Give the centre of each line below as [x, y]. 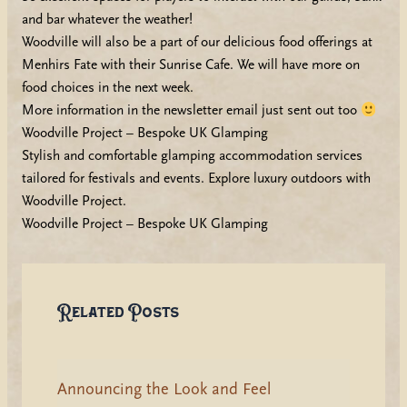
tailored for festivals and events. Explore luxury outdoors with [196, 179]
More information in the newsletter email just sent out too [191, 110]
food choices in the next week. [107, 88]
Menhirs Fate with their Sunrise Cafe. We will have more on [190, 65]
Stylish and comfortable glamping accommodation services [192, 156]
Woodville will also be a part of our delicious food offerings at [197, 42]
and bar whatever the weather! [107, 20]
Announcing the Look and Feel [164, 389]
